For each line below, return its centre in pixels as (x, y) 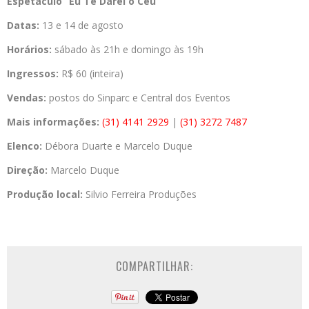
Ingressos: (33, 74)
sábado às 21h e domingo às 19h (128, 50)
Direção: (27, 170)
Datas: (23, 26)
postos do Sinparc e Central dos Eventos (138, 98)
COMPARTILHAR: (154, 267)
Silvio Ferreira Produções (140, 195)
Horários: (29, 50)
